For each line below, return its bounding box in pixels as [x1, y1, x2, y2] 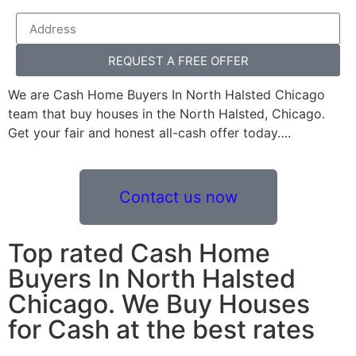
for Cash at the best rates [8, 314, 315, 346]
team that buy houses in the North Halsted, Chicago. [8, 106, 325, 122]
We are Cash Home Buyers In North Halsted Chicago [8, 87, 325, 103]
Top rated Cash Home [8, 238, 270, 269]
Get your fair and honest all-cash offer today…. [8, 125, 291, 141]
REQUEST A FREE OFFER [166, 52, 249, 68]
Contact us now [118, 188, 238, 207]
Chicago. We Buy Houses [8, 288, 310, 320]
